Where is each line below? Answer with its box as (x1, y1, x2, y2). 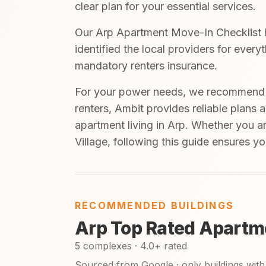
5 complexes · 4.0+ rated (75, 240, 187, 252)
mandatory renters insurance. (75, 59, 217, 72)
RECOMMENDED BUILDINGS (75, 199, 235, 211)
